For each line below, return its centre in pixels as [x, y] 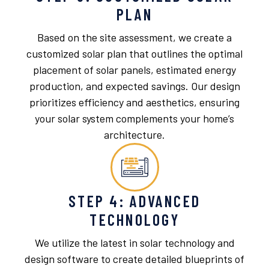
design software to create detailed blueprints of [134, 259]
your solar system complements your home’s [134, 119]
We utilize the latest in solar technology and [134, 243]
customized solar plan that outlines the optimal [134, 54]
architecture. [134, 135]
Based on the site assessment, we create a [134, 38]
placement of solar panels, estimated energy [134, 70]
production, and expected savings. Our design [134, 86]
